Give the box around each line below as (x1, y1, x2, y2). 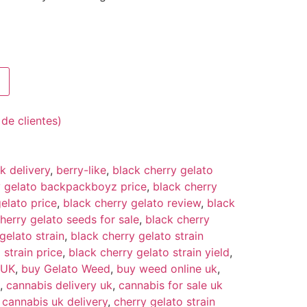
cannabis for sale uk (119, 278, 223, 292)
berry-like (56, 162, 106, 177)
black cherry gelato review (63, 195, 201, 210)
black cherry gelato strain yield (69, 245, 230, 259)
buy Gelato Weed (21, 261, 110, 275)
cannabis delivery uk (6, 278, 112, 292)
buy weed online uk (116, 261, 217, 275)
